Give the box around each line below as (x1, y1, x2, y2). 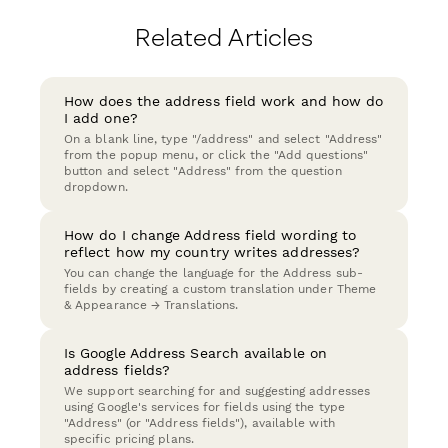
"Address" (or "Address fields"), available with (64, 416, 335, 431)
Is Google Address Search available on (64, 345, 327, 362)
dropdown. (64, 180, 128, 195)
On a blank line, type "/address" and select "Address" (64, 132, 383, 147)
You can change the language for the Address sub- (64, 266, 363, 281)
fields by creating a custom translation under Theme (64, 282, 377, 297)
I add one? (64, 110, 138, 127)
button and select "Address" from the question (64, 164, 342, 179)
